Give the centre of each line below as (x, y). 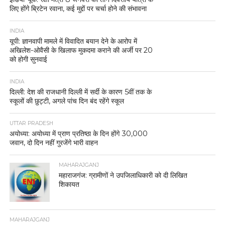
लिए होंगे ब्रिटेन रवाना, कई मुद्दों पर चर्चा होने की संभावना (78, 8)
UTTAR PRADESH (31, 123)
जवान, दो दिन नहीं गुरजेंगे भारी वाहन (53, 142)
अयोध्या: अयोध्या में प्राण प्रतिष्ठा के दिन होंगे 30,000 (78, 133)
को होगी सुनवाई (28, 59)
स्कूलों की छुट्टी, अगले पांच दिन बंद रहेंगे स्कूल (67, 101)
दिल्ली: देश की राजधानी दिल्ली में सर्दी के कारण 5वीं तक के (80, 92)
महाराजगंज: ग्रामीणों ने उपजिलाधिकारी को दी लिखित (123, 175)
